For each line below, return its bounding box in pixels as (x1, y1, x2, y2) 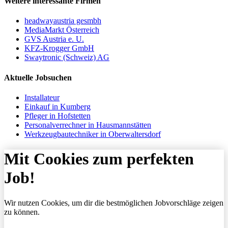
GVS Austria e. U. (24, 35, 84, 44)
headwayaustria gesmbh (24, 16, 101, 25)
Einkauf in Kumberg (24, 102, 91, 111)
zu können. (4, 207, 40, 216)
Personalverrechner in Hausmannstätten (24, 120, 151, 129)
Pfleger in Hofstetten (24, 111, 91, 120)
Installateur (24, 93, 60, 102)
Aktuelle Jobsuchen (4, 73, 72, 82)
